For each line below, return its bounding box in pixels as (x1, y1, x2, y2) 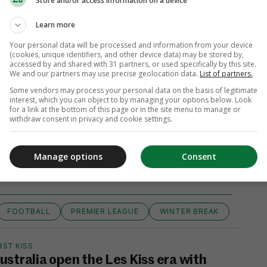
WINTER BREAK (159, 207, 219, 216)
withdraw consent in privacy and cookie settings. (10, 114, 172, 124)
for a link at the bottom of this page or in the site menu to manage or (10, 104, 241, 114)
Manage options (33, 150, 103, 162)
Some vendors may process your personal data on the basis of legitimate (10, 85, 257, 95)
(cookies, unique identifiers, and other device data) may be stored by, (10, 49, 244, 60)
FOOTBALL (7, 207, 51, 216)
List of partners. (200, 69, 253, 79)
